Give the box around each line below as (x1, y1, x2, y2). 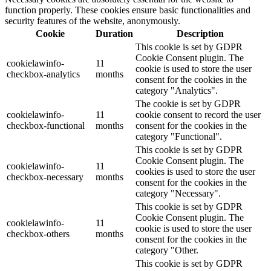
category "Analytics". (135, 85, 218, 96)
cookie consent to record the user (135, 109, 261, 120)
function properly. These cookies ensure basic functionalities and (5, 5, 250, 16)
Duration (96, 28, 133, 39)
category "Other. (135, 245, 198, 256)
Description (176, 28, 224, 39)
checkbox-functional (7, 120, 85, 131)
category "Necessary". (135, 188, 221, 199)
